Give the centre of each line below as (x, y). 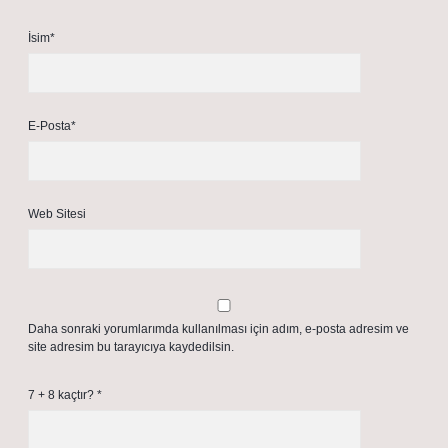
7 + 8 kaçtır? (62, 395)
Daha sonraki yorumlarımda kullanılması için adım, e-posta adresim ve (218, 329)
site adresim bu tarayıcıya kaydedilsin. (131, 347)
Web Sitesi (57, 214)
